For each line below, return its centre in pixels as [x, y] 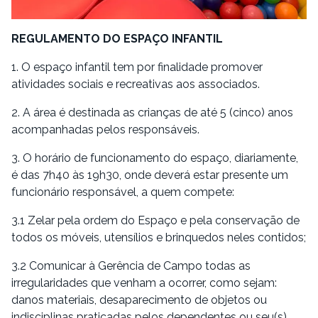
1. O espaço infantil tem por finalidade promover [137, 67]
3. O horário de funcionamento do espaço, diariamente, [155, 158]
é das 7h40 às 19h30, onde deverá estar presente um [150, 175]
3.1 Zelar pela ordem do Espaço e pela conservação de [155, 220]
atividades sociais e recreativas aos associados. [136, 84]
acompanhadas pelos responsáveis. [105, 129]
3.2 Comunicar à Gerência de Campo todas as [131, 265]
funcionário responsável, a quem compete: [123, 192]
